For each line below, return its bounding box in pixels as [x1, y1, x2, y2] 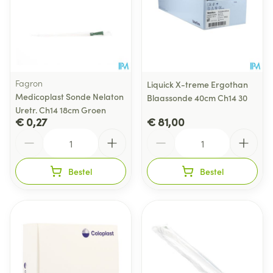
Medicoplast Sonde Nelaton [15, 90, 124, 102]
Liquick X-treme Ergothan [147, 78, 248, 90]
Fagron [15, 77, 43, 89]
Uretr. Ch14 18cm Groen [15, 104, 106, 116]
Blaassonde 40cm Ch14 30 [147, 91, 247, 104]
